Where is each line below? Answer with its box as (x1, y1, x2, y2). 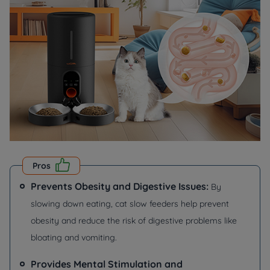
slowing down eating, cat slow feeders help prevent (31, 198, 229, 209)
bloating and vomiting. (31, 232, 117, 243)
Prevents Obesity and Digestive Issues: (31, 180, 211, 192)
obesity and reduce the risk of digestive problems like (31, 215, 237, 226)
